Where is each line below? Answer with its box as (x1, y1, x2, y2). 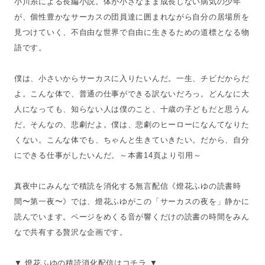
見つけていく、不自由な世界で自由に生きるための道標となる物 (14, 28, 250, 37)
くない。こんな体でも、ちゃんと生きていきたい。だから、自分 (14, 135, 250, 144)
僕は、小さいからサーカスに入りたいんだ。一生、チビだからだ (14, 74, 250, 83)
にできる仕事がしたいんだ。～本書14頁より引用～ (14, 151, 202, 160)
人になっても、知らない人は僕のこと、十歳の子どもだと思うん (14, 105, 250, 114)
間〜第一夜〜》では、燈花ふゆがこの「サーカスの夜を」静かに (14, 197, 250, 206)
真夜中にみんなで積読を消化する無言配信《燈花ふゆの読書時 (14, 182, 241, 190)
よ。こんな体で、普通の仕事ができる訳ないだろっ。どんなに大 (14, 89, 250, 98)
